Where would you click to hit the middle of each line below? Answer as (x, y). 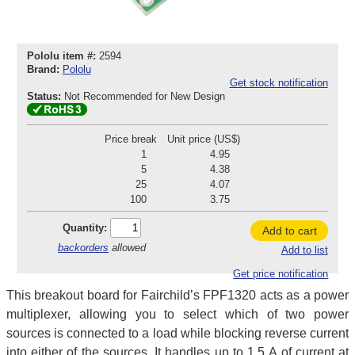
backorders (84, 247)
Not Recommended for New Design (146, 97)
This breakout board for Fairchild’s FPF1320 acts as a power (177, 295)
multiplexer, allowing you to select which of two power (177, 314)
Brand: (43, 70)
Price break (130, 139)
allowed (128, 247)
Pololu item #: (61, 56)
